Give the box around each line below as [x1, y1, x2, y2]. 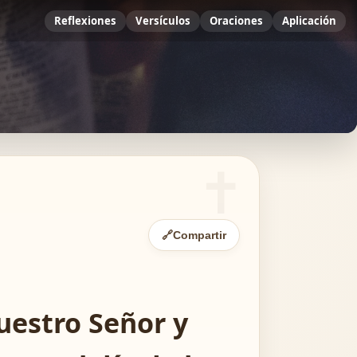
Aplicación [282, 13, 336, 28]
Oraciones [210, 13, 263, 28]
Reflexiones [54, 13, 116, 28]
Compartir [173, 229, 226, 241]
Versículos [135, 13, 190, 28]
